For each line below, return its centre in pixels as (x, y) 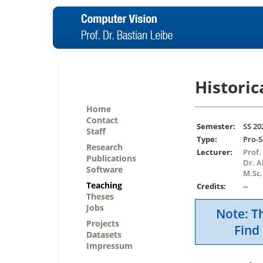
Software (104, 169)
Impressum (109, 246)
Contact (102, 120)
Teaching (104, 185)
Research (104, 147)
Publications (111, 158)
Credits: (211, 186)
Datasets (104, 235)
